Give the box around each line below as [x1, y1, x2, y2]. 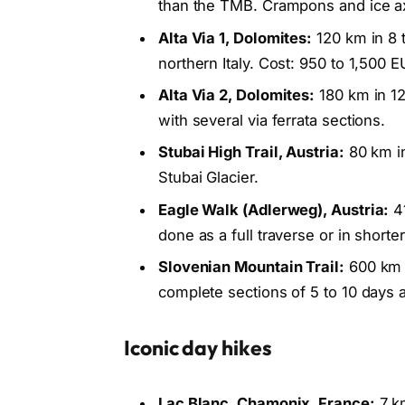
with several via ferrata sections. [157, 111, 386, 130]
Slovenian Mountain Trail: [157, 257, 344, 276]
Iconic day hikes [123, 334, 272, 361]
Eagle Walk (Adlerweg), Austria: [157, 200, 390, 219]
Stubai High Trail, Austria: [157, 143, 344, 162]
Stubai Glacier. [157, 168, 259, 187]
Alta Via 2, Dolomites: [157, 86, 316, 105]
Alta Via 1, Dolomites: [157, 28, 313, 47]
